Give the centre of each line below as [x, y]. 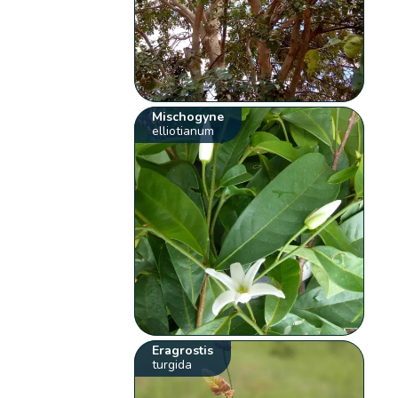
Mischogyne [188, 116]
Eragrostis [183, 351]
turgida [172, 365]
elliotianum [183, 131]
